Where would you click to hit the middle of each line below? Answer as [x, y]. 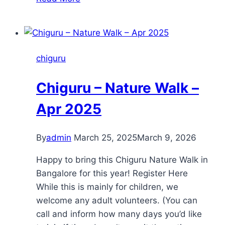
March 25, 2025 [105, 137]
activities [98, 7]
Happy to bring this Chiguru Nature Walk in [122, 159]
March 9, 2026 [167, 137]
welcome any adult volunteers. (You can [117, 200]
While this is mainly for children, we [107, 187]
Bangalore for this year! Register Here [112, 173]
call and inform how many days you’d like [119, 214]
